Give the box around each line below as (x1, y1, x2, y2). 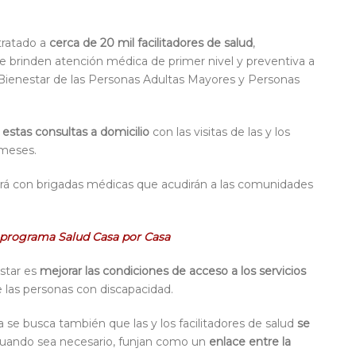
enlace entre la (209, 335, 291, 350)
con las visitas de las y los (149, 125, 290, 140)
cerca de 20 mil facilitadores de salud (49, 36, 253, 51)
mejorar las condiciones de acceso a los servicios (40, 264, 306, 279)
